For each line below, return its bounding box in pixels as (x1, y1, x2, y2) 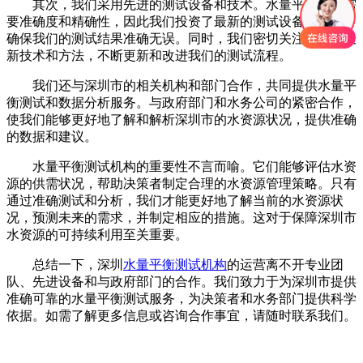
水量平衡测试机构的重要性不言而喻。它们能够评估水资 (6, 159, 357, 173)
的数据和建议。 (6, 129, 97, 143)
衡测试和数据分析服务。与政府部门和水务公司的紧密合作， (6, 95, 357, 109)
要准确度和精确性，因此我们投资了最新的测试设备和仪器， (6, 14, 357, 28)
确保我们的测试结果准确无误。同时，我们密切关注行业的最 (6, 31, 357, 45)
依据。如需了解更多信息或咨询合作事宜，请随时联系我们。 (6, 308, 357, 322)
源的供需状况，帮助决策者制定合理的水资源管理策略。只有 (6, 176, 357, 190)
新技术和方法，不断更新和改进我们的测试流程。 (6, 48, 292, 62)
